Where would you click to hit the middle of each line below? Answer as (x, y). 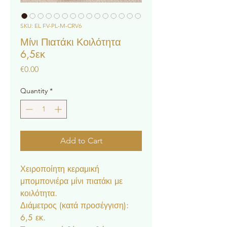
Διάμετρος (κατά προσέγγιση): (74, 205)
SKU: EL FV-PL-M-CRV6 (51, 26)
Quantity (34, 91)
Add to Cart (81, 141)
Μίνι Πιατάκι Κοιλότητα (71, 42)
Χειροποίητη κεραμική (60, 169)
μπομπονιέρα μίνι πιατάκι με (71, 181)
